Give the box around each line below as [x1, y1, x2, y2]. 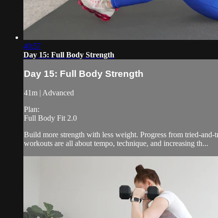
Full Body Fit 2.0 [24, 114, 77, 123]
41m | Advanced [24, 89, 74, 97]
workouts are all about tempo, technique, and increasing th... [24, 139, 208, 148]
